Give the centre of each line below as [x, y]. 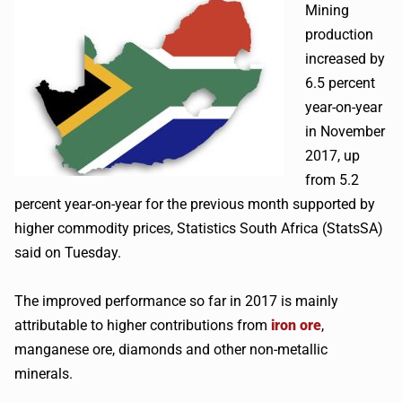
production [339, 35]
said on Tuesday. [68, 253]
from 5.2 [332, 180]
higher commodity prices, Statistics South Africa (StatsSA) [199, 228]
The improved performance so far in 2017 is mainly [176, 301]
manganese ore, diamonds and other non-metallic [171, 350]
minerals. [44, 374]
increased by [345, 59]
